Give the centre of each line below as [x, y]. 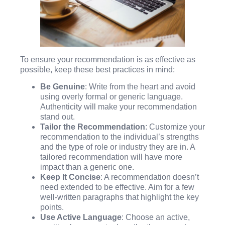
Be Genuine [63, 86]
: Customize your [175, 127]
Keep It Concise [70, 177]
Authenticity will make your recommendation [119, 106]
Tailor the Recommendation [93, 127]
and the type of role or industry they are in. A [118, 147]
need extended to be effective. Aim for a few [117, 187]
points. [52, 207]
